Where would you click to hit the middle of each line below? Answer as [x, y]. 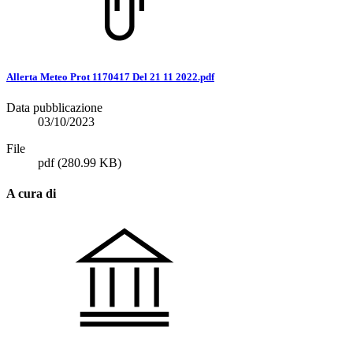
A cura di [31, 194]
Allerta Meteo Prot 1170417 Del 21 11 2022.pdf [110, 76]
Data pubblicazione [54, 108]
